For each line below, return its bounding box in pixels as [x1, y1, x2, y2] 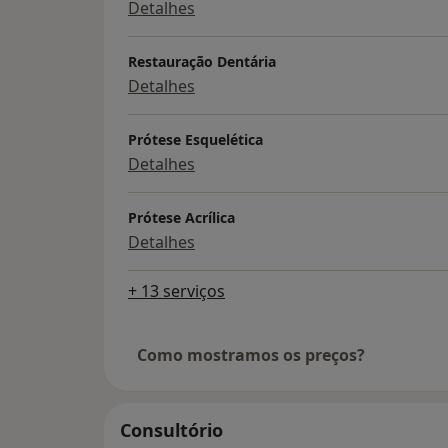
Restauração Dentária [128, 52, 276, 72]
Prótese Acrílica [128, 208, 235, 228]
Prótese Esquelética [128, 130, 263, 150]
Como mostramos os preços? [137, 344, 365, 367]
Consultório [120, 418, 223, 443]
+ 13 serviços [128, 280, 225, 303]
